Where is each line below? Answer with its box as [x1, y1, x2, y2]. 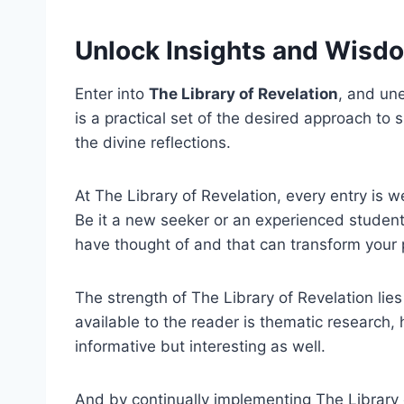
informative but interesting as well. [75, 337, 326, 355]
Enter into [75, 85, 149, 103]
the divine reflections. [75, 133, 231, 151]
